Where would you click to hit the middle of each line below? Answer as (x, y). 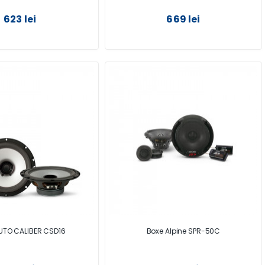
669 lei (183, 20)
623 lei (20, 20)
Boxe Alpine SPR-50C (183, 231)
